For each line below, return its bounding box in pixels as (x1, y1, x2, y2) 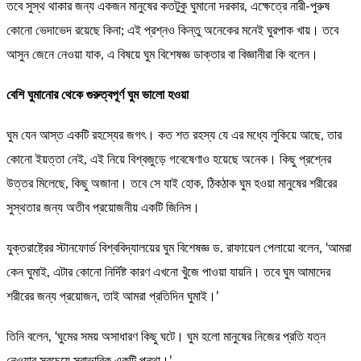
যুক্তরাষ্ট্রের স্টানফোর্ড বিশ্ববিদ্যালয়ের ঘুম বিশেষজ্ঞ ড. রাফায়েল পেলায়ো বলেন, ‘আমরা (6, 242, 351, 255)
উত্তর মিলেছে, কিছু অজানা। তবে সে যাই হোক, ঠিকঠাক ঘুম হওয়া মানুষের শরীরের (6, 177, 337, 190)
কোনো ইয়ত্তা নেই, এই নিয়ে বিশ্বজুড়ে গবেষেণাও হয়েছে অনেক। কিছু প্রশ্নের (6, 153, 331, 166)
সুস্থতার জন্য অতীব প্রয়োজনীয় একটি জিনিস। (6, 201, 200, 214)
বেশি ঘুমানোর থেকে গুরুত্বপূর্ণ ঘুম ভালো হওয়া (6, 89, 189, 102)
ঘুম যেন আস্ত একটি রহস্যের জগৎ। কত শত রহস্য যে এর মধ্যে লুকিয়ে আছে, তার (6, 129, 342, 142)
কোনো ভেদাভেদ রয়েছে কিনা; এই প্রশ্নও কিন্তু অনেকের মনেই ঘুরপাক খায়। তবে (6, 24, 338, 37)
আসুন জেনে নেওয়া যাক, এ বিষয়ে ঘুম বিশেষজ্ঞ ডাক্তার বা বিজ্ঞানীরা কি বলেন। (6, 48, 318, 61)
